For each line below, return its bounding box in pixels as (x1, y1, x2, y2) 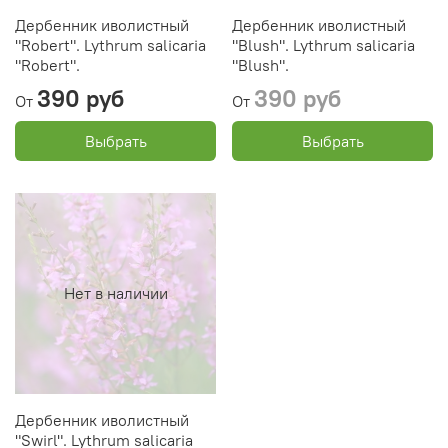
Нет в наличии (63, 283, 168, 304)
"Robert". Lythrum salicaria (15, 34, 206, 55)
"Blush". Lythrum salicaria (232, 34, 415, 55)
